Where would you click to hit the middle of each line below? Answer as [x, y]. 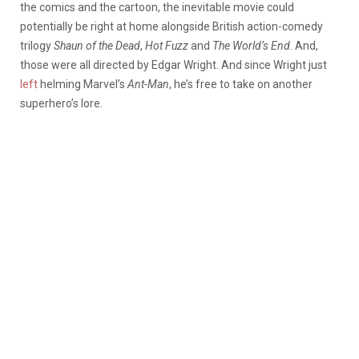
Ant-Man [148, 84]
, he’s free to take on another [241, 84]
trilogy [37, 45]
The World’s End [251, 45]
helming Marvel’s [83, 84]
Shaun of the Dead [97, 45]
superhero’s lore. [61, 103]
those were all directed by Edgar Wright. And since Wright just [173, 65]
